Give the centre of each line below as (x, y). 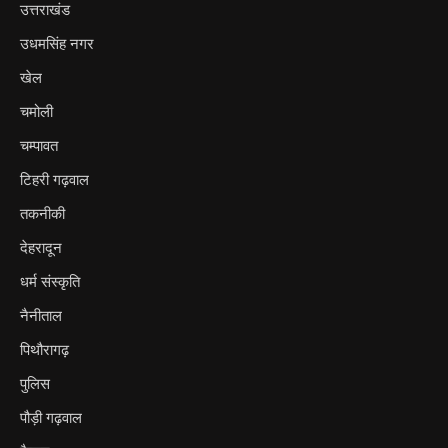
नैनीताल (41, 315)
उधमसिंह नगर (57, 43)
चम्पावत (39, 145)
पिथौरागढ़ (44, 349)
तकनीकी (42, 213)
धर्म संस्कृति (50, 281)
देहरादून (41, 247)
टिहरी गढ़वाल (54, 179)
